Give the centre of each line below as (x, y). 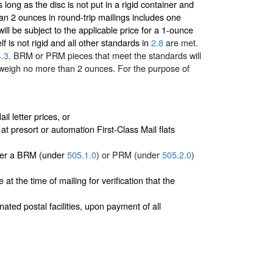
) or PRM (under (129, 155)
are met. (181, 42)
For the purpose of (154, 68)
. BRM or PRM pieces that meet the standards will (105, 55)
